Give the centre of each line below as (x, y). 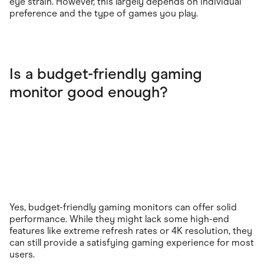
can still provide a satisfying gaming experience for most (132, 242)
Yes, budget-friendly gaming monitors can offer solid (123, 207)
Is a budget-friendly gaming (106, 73)
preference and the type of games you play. (104, 13)
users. (22, 254)
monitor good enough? (88, 92)
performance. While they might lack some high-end (119, 219)
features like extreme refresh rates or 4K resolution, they (131, 230)
